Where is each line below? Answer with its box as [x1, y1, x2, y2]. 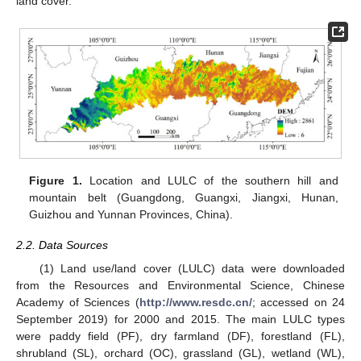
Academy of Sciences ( [16, 295, 139, 309]
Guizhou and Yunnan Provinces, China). [29, 208, 234, 222]
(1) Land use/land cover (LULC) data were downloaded [39, 261, 345, 275]
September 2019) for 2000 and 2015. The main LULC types [16, 312, 345, 326]
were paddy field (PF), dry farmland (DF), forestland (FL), [16, 329, 345, 342]
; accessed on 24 [251, 295, 345, 309]
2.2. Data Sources [16, 239, 108, 252]
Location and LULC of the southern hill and [81, 174, 338, 188]
